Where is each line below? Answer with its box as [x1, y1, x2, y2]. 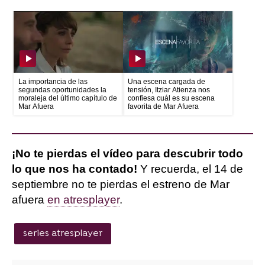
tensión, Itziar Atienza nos [127, 86, 210, 95]
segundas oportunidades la [18, 86, 106, 95]
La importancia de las [18, 77, 88, 86]
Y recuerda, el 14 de [137, 163, 243, 176]
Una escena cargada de [127, 77, 205, 86]
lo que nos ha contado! [12, 163, 137, 176]
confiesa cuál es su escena [127, 94, 215, 103]
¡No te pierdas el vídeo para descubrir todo [12, 147, 243, 160]
